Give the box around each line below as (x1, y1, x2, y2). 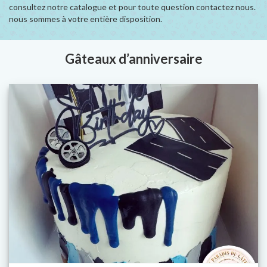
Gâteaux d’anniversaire (64, 51, 203, 67)
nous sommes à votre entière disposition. (9, 14, 162, 24)
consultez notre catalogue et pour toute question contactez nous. (9, 2, 256, 12)
